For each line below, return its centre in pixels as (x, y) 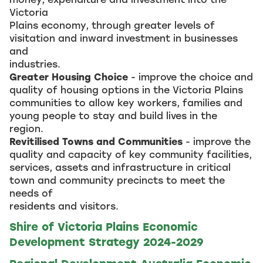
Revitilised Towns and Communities (96, 141)
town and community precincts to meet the (117, 180)
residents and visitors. (64, 206)
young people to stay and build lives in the (113, 116)
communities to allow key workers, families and (126, 103)
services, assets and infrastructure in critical (120, 167)
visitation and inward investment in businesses (124, 38)
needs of (31, 193)
